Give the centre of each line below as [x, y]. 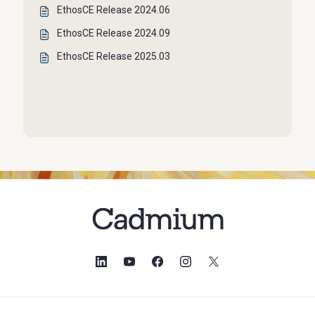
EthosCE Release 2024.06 [114, 10]
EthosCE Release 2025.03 [114, 57]
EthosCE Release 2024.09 [114, 33]
